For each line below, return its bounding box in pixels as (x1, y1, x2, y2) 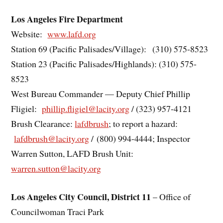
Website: (11, 28, 48, 40)
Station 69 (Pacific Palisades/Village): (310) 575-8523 (11, 43, 209, 55)
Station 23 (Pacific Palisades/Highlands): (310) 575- (11, 58, 197, 70)
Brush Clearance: (11, 117, 75, 130)
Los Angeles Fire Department (11, 12, 123, 26)
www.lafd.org (47, 28, 97, 40)
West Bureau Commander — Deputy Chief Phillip (11, 88, 191, 100)
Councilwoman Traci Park (11, 205, 105, 218)
